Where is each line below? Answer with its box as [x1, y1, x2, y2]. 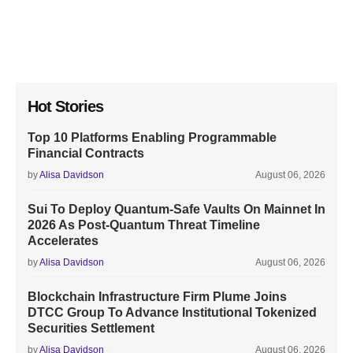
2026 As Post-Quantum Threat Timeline [28, 218, 260, 232]
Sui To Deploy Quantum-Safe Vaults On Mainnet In [28, 203, 325, 216]
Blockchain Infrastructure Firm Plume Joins [28, 290, 287, 303]
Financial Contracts [28, 147, 144, 160]
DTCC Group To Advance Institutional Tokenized [28, 306, 317, 319]
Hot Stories [28, 98, 103, 115]
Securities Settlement [28, 321, 154, 335]
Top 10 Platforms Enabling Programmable [28, 131, 277, 144]
